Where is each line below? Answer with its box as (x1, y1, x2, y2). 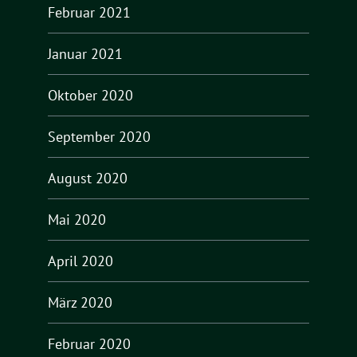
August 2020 (48, 168, 127, 187)
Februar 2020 (48, 334, 131, 353)
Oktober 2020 (48, 85, 133, 104)
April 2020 (48, 251, 113, 270)
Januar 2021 (48, 44, 123, 63)
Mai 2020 (48, 210, 106, 229)
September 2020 (48, 127, 151, 146)
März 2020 (48, 292, 112, 312)
